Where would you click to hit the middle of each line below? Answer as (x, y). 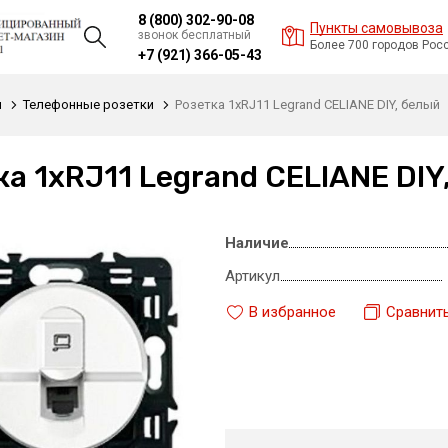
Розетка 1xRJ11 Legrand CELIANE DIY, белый (307, 104)
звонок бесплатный (194, 34)
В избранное (292, 311)
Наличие (256, 243)
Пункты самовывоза (376, 28)
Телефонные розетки (88, 104)
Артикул (252, 276)
